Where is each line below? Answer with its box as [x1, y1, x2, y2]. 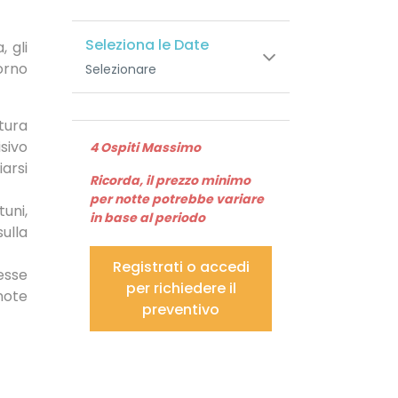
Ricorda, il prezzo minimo [90, 171, 251, 190]
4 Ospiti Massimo [90, 139, 201, 157]
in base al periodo [90, 209, 205, 227]
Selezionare [85, 60, 156, 79]
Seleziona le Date [85, 35, 209, 56]
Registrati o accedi [112, 257, 250, 278]
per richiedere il [125, 278, 236, 299]
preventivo [142, 299, 219, 321]
